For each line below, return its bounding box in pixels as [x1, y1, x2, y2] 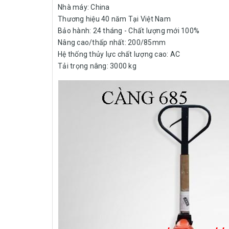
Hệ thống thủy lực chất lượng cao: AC [58, 50, 180, 59]
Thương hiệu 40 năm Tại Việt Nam [58, 15, 171, 24]
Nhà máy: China [58, 3, 110, 12]
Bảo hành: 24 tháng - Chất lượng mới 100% [58, 27, 199, 35]
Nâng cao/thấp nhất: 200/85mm [58, 38, 166, 47]
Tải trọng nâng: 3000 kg [58, 62, 136, 71]
